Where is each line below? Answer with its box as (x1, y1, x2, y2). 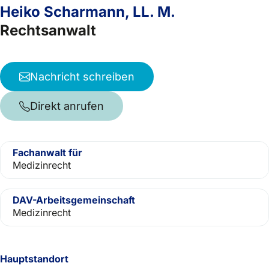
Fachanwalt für (13, 147, 82, 159)
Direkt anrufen (30, 100, 104, 112)
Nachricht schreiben (30, 70, 134, 83)
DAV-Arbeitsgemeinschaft (13, 194, 135, 206)
